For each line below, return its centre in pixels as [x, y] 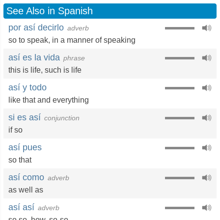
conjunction [62, 118]
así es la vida [34, 57]
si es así [25, 117]
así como [26, 177]
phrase [74, 58]
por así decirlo [36, 27]
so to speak [28, 40]
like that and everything [49, 100]
